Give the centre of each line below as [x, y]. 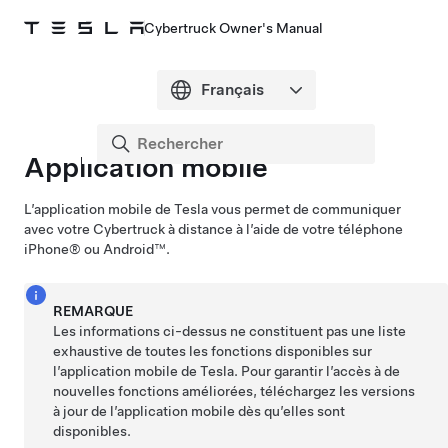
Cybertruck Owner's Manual [233, 28]
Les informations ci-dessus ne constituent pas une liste [230, 331]
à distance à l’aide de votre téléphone [284, 229]
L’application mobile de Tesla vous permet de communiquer [212, 209]
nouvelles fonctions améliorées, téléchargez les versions [234, 391]
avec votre [58, 229]
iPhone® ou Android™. [97, 249]
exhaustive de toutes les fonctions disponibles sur [213, 351]
